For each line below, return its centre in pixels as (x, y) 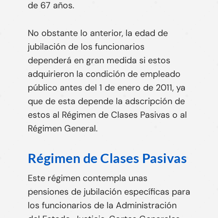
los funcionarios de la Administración (102, 205)
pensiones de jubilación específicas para (109, 191)
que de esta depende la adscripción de (106, 101)
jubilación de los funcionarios (86, 46)
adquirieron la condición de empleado (104, 74)
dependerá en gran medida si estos (99, 60)
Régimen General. (63, 128)
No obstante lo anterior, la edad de (98, 33)
